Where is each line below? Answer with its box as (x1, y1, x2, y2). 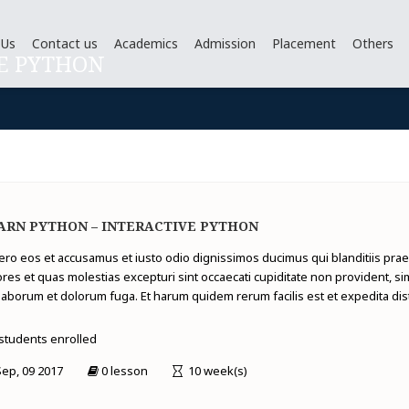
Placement (271, 35, 336, 52)
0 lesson (100, 362, 148, 379)
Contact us (31, 35, 98, 52)
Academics (113, 35, 178, 52)
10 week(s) (184, 362, 247, 379)
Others (351, 35, 393, 52)
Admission (194, 35, 256, 52)
